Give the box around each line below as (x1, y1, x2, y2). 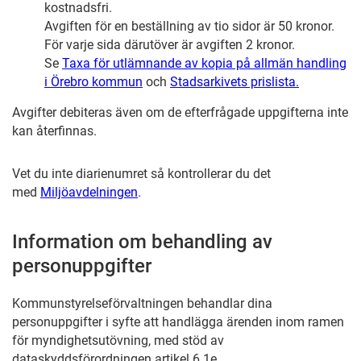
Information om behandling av (12, 230, 272, 253)
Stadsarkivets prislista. (170, 74, 299, 89)
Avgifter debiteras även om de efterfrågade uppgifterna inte (12, 105, 348, 120)
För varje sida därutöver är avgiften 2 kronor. (44, 37, 295, 52)
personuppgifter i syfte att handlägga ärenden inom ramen (12, 314, 344, 330)
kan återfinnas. (12, 123, 97, 139)
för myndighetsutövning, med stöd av (12, 333, 224, 348)
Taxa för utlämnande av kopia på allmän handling (62, 56, 346, 71)
